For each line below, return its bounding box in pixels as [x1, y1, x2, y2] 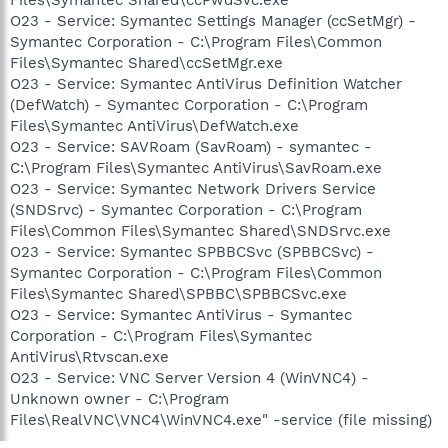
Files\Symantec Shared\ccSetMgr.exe [10, 53, 283, 72]
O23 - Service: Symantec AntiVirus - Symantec [10, 305, 352, 324]
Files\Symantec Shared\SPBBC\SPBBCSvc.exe [10, 284, 347, 303]
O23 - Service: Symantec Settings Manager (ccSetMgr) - [10, 11, 416, 30]
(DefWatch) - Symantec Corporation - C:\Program [10, 95, 368, 114]
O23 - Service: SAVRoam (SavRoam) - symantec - [10, 137, 372, 156]
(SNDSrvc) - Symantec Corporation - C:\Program [10, 200, 362, 219]
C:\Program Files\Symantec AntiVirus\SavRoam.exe [10, 158, 382, 177]
